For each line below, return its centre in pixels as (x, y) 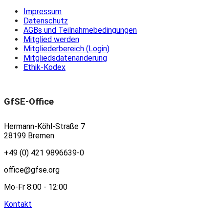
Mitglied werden (51, 39)
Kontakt (18, 204)
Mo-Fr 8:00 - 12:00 (36, 187)
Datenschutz (46, 21)
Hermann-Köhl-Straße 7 (44, 126)
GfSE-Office (29, 101)
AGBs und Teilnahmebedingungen (80, 30)
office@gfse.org (32, 170)
